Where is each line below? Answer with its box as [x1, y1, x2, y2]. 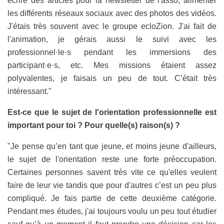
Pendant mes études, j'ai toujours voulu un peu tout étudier [7, 207, 216, 216]
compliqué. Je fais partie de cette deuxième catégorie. [7, 194, 216, 203]
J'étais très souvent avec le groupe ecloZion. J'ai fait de [7, 22, 216, 31]
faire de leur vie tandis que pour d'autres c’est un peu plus [7, 181, 216, 190]
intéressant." [7, 87, 51, 96]
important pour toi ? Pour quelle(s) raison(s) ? [7, 121, 180, 130]
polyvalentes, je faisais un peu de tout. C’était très [7, 74, 216, 83]
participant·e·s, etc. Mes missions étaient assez [7, 61, 216, 70]
